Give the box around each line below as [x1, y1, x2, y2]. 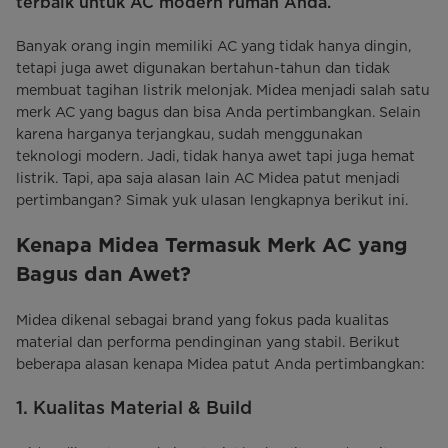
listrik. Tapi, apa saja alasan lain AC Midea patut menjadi [16, 169, 400, 186]
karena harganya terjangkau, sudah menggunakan [16, 125, 363, 142]
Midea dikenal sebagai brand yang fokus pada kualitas [16, 311, 389, 328]
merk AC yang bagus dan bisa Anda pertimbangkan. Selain [16, 103, 421, 120]
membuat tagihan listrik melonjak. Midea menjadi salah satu [16, 81, 430, 98]
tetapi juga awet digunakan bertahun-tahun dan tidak [16, 59, 390, 76]
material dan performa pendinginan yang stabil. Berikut [16, 333, 400, 350]
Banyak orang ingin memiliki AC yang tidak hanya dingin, [16, 37, 411, 54]
